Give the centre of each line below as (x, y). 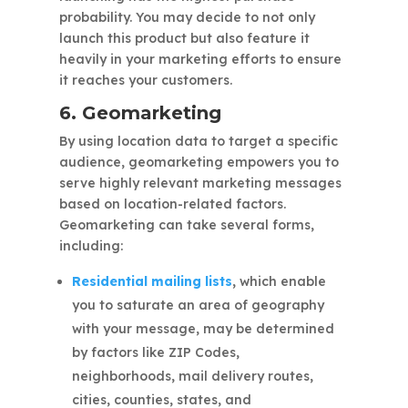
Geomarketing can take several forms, (186, 225)
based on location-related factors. (172, 204)
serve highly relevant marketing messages (200, 184)
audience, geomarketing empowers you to (199, 163)
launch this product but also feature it (184, 39)
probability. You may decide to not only (187, 18)
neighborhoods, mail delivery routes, (192, 377)
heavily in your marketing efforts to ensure (200, 60)
